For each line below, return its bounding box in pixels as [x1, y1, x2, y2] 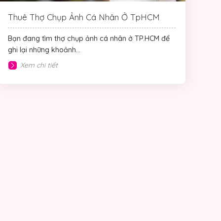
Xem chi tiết [20, 61, 58, 70]
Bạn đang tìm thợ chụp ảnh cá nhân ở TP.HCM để [8, 34, 170, 43]
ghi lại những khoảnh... [8, 45, 80, 55]
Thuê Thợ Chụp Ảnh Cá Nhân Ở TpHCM [8, 12, 160, 23]
